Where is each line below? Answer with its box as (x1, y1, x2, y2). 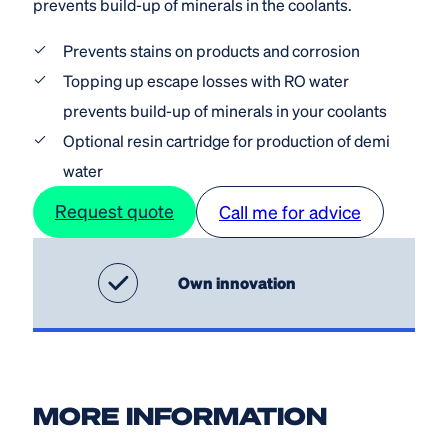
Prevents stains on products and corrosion (63, 39, 360, 61)
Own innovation (178, 271, 296, 293)
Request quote (55, 198, 174, 222)
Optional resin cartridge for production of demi (63, 129, 390, 151)
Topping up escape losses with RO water (63, 69, 349, 91)
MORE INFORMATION (33, 399, 327, 431)
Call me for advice (219, 199, 361, 223)
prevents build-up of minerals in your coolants (63, 99, 387, 121)
